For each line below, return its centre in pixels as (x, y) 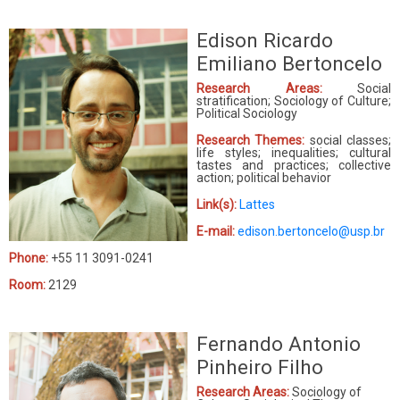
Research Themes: (253, 140)
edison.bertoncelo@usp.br (311, 231)
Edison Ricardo (265, 40)
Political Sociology (247, 113)
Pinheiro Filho (260, 367)
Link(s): (217, 204)
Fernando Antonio (279, 343)
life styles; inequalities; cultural (294, 152)
